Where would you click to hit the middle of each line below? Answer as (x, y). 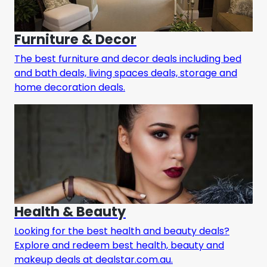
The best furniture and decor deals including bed (128, 59)
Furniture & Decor (75, 40)
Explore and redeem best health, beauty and (119, 245)
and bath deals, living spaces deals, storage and (126, 73)
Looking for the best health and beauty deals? (122, 231)
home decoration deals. (70, 88)
